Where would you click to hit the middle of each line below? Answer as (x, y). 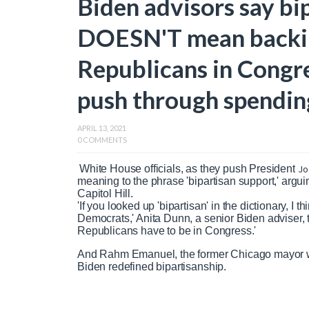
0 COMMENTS (102, 140)
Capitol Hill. (105, 193)
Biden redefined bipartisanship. (154, 267)
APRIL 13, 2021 (102, 128)
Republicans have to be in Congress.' (168, 231)
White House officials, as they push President (187, 169)
